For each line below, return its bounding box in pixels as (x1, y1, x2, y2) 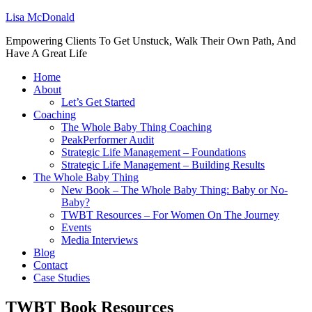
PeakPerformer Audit (61, 134, 154, 146)
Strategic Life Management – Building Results (61, 159, 265, 171)
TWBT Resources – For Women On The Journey (61, 209, 279, 221)
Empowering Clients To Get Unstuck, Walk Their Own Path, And (6, 35, 296, 47)
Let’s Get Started (61, 96, 135, 108)
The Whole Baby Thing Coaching (61, 121, 212, 133)
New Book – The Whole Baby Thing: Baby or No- (61, 184, 288, 196)
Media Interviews (61, 234, 138, 246)
